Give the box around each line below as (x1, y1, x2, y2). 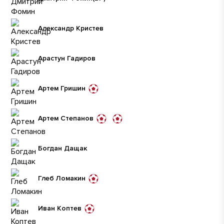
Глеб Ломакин (38, 174, 85, 182)
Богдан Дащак (38, 144, 87, 152)
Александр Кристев (38, 24, 103, 32)
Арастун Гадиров (38, 54, 95, 62)
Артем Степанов (38, 114, 93, 122)
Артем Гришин (38, 84, 85, 92)
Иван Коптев (38, 204, 81, 212)
